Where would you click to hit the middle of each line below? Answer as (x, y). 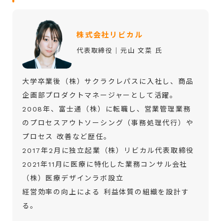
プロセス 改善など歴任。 (67, 136)
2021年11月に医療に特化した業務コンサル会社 (105, 164)
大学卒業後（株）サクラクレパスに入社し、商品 (108, 81)
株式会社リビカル (110, 35)
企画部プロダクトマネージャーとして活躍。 (100, 95)
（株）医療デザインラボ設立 (73, 178)
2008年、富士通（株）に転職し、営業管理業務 (107, 109)
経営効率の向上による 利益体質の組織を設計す (106, 192)
